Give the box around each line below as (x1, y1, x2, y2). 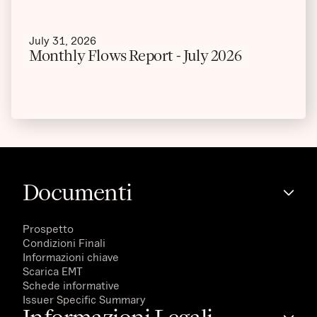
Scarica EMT (23, 264, 83, 277)
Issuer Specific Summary (23, 292, 146, 306)
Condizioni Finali (23, 236, 105, 249)
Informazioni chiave (23, 250, 119, 263)
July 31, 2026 (29, 33, 96, 47)
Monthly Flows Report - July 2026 (29, 45, 242, 65)
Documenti (23, 178, 132, 207)
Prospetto (23, 221, 74, 235)
